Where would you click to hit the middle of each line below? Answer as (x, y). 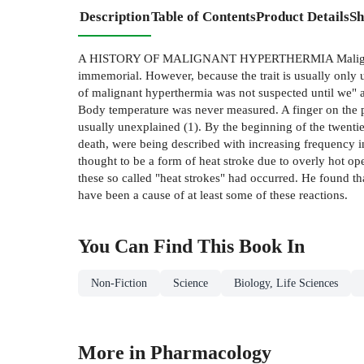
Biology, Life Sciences (286, 283)
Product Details (303, 16)
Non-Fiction (119, 283)
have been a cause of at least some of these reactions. (213, 194)
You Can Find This (158, 246)
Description (115, 16)
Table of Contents (204, 16)
